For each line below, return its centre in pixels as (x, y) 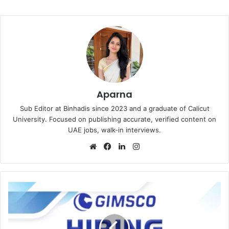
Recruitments (29, 197)
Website (113, 146)
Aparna (114, 94)
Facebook (131, 146)
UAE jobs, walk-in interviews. (114, 130)
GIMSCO (21, 186)
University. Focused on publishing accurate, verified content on (114, 119)
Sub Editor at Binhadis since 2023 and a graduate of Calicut (114, 108)
